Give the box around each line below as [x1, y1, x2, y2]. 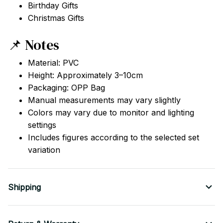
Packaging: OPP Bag [28, 83, 105, 93]
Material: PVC [28, 58, 79, 68]
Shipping [8, 182, 41, 192]
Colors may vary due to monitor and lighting [28, 108, 194, 118]
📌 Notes [8, 35, 59, 54]
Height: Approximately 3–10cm [28, 70, 143, 81]
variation [28, 145, 60, 155]
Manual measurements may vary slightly [28, 95, 181, 106]
